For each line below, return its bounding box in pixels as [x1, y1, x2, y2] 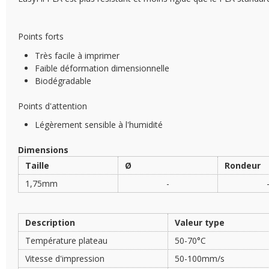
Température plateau [25, 234, 108, 246]
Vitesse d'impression [25, 252, 105, 264]
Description [25, 216, 76, 228]
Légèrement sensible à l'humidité [35, 119, 163, 130]
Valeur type [175, 216, 225, 228]
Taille [25, 160, 50, 171]
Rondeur [225, 160, 261, 171]
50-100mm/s [175, 252, 225, 264]
